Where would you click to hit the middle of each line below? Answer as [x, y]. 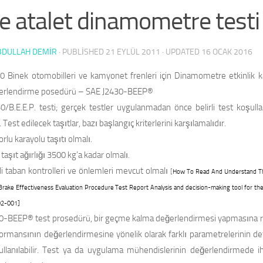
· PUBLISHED [82, 52]
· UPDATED [181, 52]
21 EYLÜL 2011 [133, 52]
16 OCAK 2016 [227, 52]
